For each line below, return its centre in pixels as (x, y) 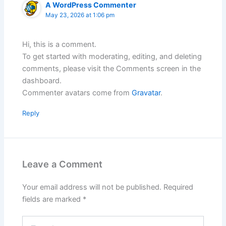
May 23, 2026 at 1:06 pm (80, 15)
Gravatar (146, 93)
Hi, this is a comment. (60, 45)
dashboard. (42, 81)
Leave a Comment (63, 164)
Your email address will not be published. (92, 187)
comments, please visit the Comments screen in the (112, 69)
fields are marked (53, 199)
